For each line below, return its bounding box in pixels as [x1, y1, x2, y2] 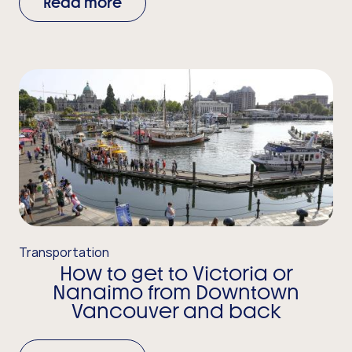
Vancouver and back [71, 299, 281, 324]
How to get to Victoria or [59, 262, 293, 286]
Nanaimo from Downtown [53, 280, 299, 305]
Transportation [19, 244, 109, 262]
